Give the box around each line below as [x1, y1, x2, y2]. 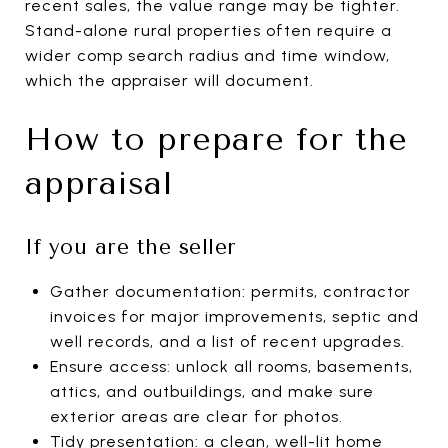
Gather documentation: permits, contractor [49, 281, 411, 301]
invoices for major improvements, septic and [49, 306, 419, 326]
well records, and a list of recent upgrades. [49, 331, 405, 351]
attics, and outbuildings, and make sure [49, 381, 374, 401]
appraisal [25, 164, 173, 202]
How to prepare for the [25, 120, 408, 158]
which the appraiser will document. [25, 70, 314, 90]
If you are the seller [25, 234, 237, 259]
